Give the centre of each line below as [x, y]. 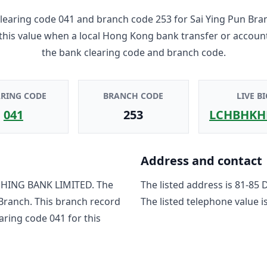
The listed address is [188, 184]
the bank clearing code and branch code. [133, 52]
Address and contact [201, 160]
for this [83, 218]
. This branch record [75, 201]
